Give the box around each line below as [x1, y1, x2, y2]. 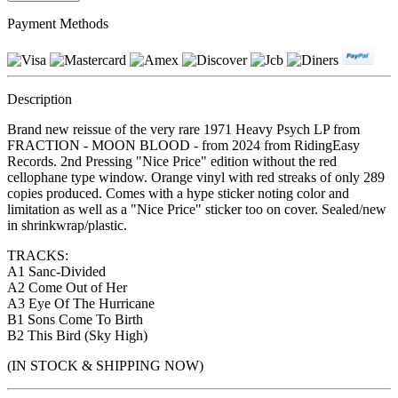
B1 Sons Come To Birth [7, 312, 143, 328]
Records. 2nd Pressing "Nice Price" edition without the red [7, 154, 337, 170]
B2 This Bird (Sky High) [7, 328, 147, 344]
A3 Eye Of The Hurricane [7, 296, 155, 312]
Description [7, 92, 72, 107]
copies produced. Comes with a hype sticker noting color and [7, 186, 349, 202]
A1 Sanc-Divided [7, 264, 106, 280]
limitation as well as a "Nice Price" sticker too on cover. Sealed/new [7, 202, 386, 218]
